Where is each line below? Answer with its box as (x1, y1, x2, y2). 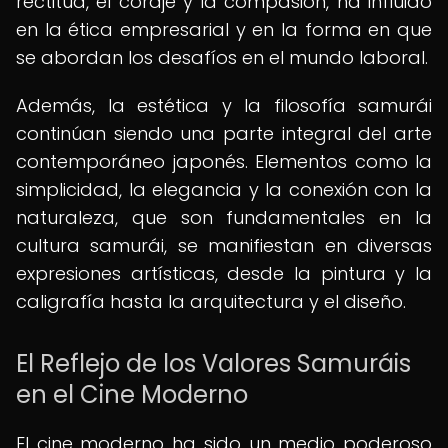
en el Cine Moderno (16, 378, 248, 411)
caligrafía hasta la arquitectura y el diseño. (16, 289, 406, 314)
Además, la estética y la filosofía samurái (16, 93, 432, 118)
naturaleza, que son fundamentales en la (16, 205, 432, 230)
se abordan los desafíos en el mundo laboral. (16, 45, 428, 70)
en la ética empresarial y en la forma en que (16, 17, 432, 42)
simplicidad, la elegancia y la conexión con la (16, 177, 432, 202)
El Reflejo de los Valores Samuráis (16, 347, 411, 380)
